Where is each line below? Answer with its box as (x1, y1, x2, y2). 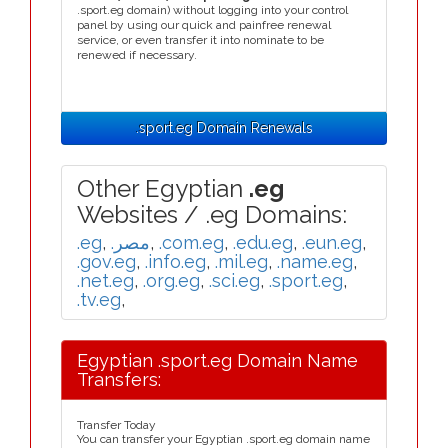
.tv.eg (77, 289, 121, 310)
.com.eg (159, 232, 224, 253)
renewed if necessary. (77, 48, 197, 62)
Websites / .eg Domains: (77, 200, 347, 229)
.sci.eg (209, 270, 260, 291)
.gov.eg (77, 251, 136, 272)
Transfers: (77, 369, 161, 390)
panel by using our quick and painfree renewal (77, 18, 331, 32)
